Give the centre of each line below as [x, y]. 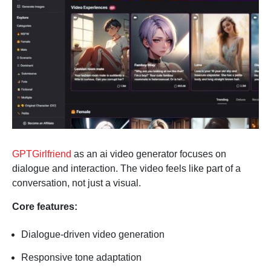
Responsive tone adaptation [81, 258]
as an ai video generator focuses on [149, 154]
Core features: [45, 207]
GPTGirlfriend [42, 154]
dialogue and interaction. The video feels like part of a [126, 169]
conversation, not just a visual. [77, 183]
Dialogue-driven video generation [93, 235]
